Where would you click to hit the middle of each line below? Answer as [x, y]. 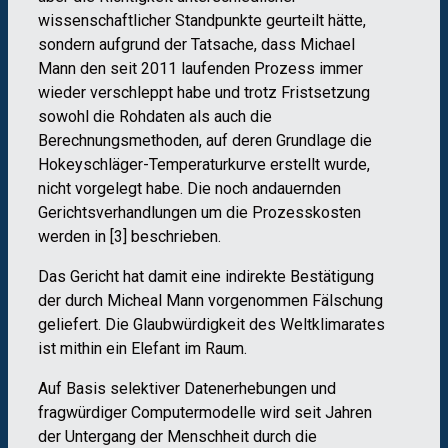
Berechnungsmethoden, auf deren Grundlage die [205, 140]
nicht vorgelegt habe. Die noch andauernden [189, 188]
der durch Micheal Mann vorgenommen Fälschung [210, 300]
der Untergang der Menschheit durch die [177, 436]
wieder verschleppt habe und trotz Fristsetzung [204, 92]
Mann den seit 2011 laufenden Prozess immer [200, 68]
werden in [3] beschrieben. [129, 236]
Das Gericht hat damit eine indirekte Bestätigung [206, 276]
